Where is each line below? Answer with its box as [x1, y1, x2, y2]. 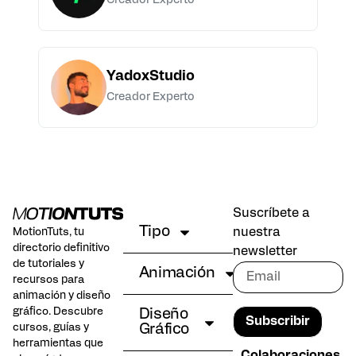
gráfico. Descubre [13, 306, 103, 317]
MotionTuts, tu [13, 226, 84, 238]
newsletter [233, 245, 298, 258]
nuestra [233, 226, 281, 239]
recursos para [13, 274, 84, 285]
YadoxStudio [106, 70, 195, 84]
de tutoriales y [13, 258, 84, 269]
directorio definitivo [13, 242, 110, 253]
